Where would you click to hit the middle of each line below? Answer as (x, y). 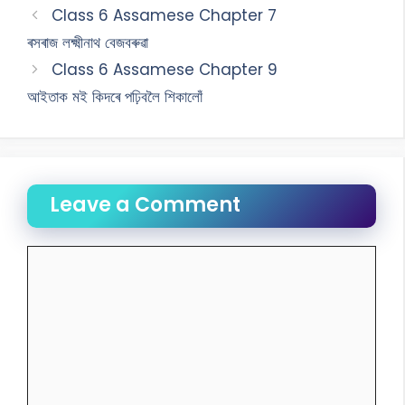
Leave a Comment (145, 204)
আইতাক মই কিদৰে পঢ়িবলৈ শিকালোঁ (115, 96)
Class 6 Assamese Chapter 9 (165, 69)
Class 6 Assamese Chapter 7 (165, 15)
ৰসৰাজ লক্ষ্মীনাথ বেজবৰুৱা (88, 42)
